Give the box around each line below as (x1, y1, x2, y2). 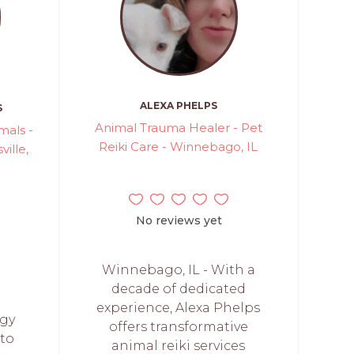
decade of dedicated (111, 281, 246, 296)
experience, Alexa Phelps (96, 300, 261, 315)
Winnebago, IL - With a (101, 262, 255, 277)
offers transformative (108, 319, 248, 334)
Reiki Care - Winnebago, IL (99, 139, 258, 154)
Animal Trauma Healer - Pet (94, 120, 262, 135)
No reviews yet (135, 213, 222, 228)
